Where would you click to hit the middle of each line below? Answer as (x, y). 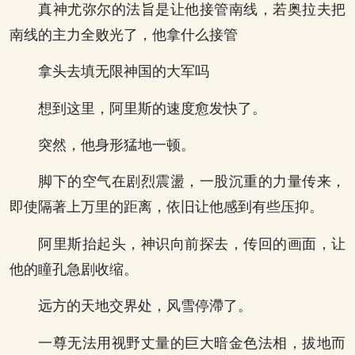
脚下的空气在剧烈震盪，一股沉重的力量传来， (192, 182)
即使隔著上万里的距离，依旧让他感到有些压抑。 (166, 207)
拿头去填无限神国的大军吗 (124, 72)
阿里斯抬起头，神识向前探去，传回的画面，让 (192, 244)
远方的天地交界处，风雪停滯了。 (145, 306)
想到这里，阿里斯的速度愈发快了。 (152, 108)
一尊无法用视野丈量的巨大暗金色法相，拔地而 (192, 343)
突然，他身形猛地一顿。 (116, 145)
